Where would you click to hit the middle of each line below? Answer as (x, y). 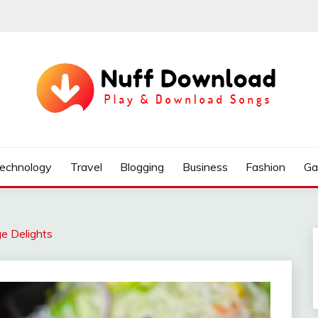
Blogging (142, 167)
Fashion (266, 167)
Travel (86, 167)
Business (205, 167)
